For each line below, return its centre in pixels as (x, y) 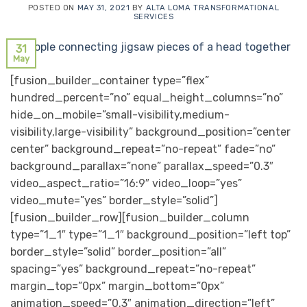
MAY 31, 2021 (103, 8)
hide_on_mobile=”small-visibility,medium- (120, 114)
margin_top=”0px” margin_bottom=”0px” (117, 286)
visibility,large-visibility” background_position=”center (150, 132)
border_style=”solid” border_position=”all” (118, 251)
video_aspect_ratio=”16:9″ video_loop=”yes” (126, 183)
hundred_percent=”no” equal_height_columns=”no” (147, 97)
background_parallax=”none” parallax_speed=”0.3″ (142, 166)
